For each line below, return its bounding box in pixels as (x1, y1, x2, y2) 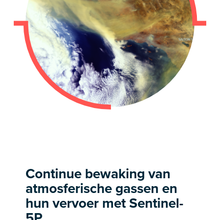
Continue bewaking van (26, 164, 170, 183)
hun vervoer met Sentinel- (26, 193, 183, 213)
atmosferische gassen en (26, 178, 177, 198)
